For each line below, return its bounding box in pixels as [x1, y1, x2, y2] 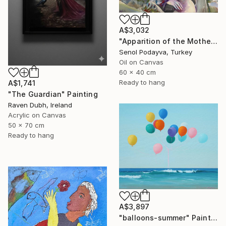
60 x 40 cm [119, 68, 156, 76]
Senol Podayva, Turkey [119, 47, 192, 56]
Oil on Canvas [119, 58, 163, 66]
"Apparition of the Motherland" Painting [210, 36, 217, 45]
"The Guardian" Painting [8, 89, 98, 98]
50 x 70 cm [8, 121, 44, 129]
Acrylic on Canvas [8, 110, 66, 119]
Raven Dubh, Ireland [8, 100, 72, 109]
